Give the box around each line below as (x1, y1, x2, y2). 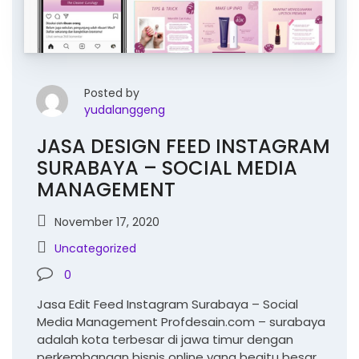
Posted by (84, 85, 139, 102)
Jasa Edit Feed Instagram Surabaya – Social (37, 296, 298, 313)
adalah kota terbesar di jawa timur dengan (37, 331, 293, 349)
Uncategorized (54, 240, 136, 257)
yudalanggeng (84, 102, 165, 119)
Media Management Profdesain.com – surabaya (37, 313, 325, 331)
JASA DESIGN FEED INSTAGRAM (37, 133, 330, 160)
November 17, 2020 (54, 214, 159, 231)
